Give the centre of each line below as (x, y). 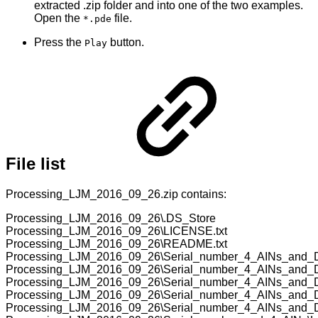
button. (126, 42)
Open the (59, 18)
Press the (59, 42)
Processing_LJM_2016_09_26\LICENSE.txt (116, 231)
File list (38, 163)
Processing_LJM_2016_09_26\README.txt (116, 243)
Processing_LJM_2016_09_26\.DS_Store (111, 218)
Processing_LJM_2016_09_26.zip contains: (116, 194)
